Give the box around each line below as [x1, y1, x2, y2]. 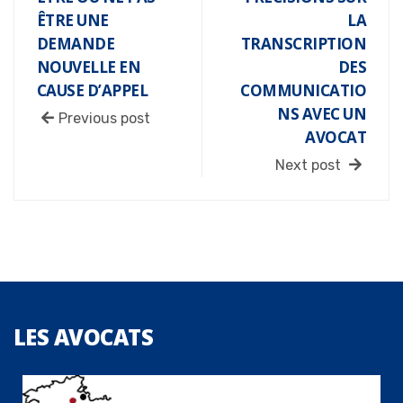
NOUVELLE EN [37, 56, 141, 77]
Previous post [58, 109, 150, 127]
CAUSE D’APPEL [37, 79, 148, 101]
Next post [275, 156, 345, 174]
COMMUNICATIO [240, 79, 366, 101]
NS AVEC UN [277, 103, 366, 124]
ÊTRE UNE [37, 9, 109, 31]
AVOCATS [53, 321, 154, 352]
